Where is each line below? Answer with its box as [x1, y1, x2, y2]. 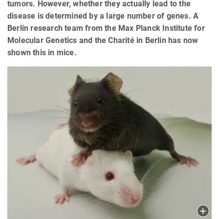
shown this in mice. [7, 48, 77, 58]
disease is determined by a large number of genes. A [7, 11, 199, 21]
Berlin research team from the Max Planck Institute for [7, 23, 205, 33]
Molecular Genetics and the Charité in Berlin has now [7, 36, 198, 45]
